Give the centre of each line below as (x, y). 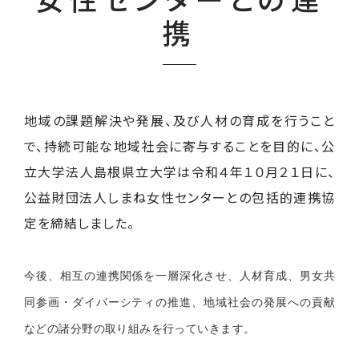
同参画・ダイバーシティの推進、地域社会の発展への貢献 (179, 301)
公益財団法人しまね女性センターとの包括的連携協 (179, 197)
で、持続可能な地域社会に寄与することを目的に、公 (179, 145)
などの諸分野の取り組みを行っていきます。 (140, 327)
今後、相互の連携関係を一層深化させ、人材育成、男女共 (179, 274)
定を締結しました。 (79, 222)
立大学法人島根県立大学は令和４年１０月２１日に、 (179, 171)
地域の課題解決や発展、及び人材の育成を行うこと (179, 120)
